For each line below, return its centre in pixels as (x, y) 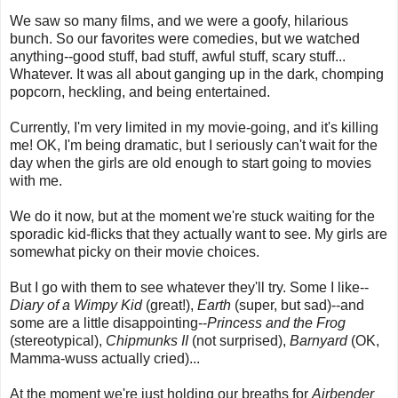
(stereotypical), (58, 340)
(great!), (170, 305)
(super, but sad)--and (298, 305)
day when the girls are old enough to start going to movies (191, 163)
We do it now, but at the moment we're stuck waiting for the (192, 216)
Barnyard (318, 340)
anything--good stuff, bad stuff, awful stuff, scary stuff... (178, 56)
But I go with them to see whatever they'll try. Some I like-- (189, 287)
